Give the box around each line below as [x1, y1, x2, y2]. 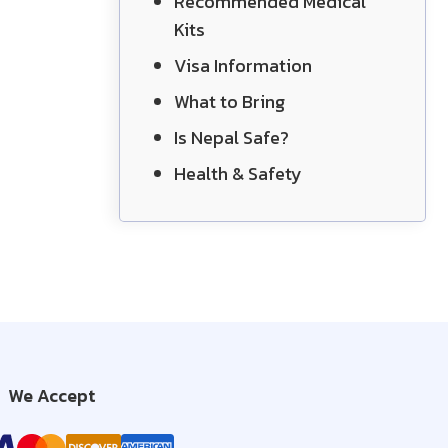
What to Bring [174, 88, 285, 115]
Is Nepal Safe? [174, 124, 289, 151]
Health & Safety [174, 160, 302, 187]
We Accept [7, 382, 96, 409]
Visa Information [174, 52, 312, 79]
